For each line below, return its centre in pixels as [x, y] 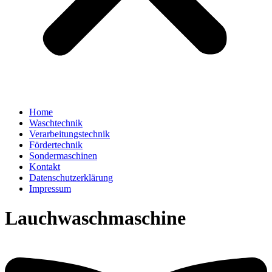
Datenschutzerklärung [71, 177]
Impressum [50, 188]
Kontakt [45, 166]
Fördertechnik [56, 144]
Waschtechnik [56, 123]
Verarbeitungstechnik [70, 134]
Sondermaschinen [63, 155]
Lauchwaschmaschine [95, 218]
